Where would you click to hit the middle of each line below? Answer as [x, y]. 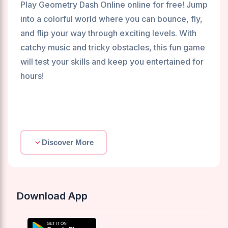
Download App [52, 196]
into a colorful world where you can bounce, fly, [111, 19]
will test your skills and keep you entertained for [112, 62]
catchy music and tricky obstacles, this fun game [113, 48]
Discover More [68, 142]
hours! [32, 76]
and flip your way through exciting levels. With [108, 33]
